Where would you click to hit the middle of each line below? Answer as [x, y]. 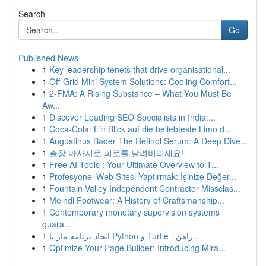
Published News [48, 58]
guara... [57, 224]
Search [32, 14]
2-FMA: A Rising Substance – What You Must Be [140, 93]
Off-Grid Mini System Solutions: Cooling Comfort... [143, 81]
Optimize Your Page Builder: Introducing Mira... [137, 248]
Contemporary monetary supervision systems [134, 212]
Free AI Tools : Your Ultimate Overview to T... [134, 164]
